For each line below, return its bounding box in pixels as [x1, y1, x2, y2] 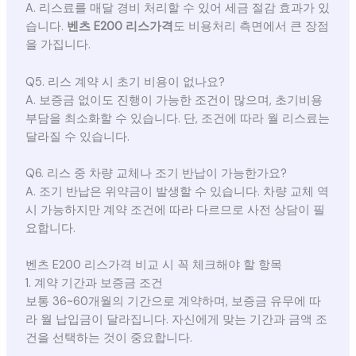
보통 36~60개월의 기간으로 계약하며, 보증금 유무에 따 [25, 294, 321, 310]
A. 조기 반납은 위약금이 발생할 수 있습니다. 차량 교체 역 [25, 184, 329, 200]
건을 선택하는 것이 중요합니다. [25, 331, 192, 346]
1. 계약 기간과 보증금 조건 [25, 276, 163, 292]
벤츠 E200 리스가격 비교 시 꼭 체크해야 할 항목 [25, 257, 282, 273]
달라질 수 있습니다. [25, 129, 130, 145]
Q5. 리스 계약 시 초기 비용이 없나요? [25, 74, 225, 90]
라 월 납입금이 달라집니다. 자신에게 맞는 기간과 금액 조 [25, 312, 327, 328]
